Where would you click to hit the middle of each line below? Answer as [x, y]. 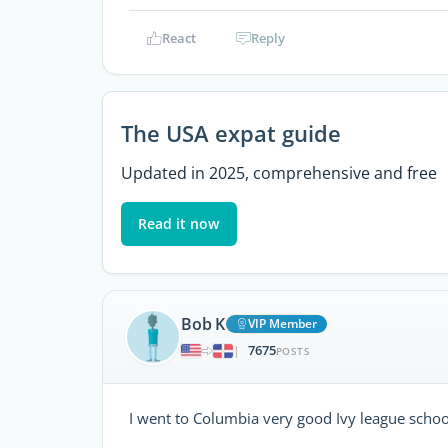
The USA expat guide [230, 133]
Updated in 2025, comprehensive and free [278, 172]
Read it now [179, 223]
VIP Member [282, 324]
